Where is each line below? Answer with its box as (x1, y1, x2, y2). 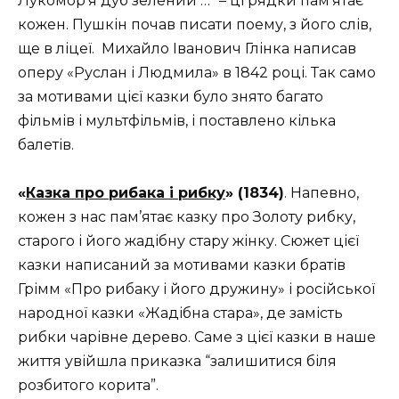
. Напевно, (284, 184, 359, 202)
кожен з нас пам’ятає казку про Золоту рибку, (18, 208, 355, 226)
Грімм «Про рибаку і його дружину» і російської (18, 281, 375, 298)
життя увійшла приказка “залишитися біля (18, 353, 337, 370)
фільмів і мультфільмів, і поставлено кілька (18, 111, 336, 129)
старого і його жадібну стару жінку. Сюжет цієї (18, 232, 359, 250)
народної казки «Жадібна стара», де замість (18, 305, 343, 322)
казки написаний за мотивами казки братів (18, 256, 346, 274)
